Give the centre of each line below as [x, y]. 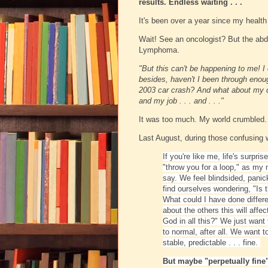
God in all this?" [191, 221]
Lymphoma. [159, 50]
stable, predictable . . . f [204, 243]
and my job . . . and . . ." [182, 101]
